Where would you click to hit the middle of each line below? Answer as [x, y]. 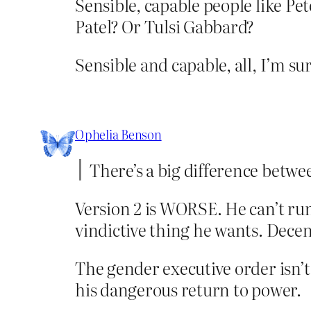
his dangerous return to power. [188, 289]
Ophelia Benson [118, 134]
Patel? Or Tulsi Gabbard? [165, 26]
